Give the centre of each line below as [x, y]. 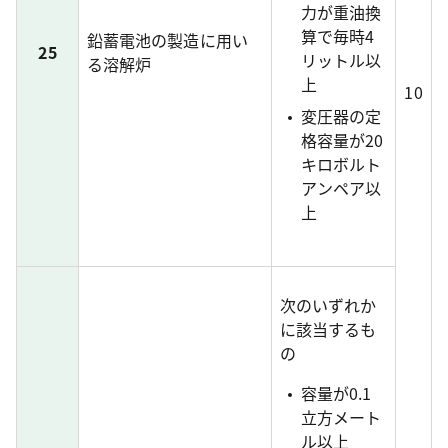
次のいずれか [328, 305]
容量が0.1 [336, 393]
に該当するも [328, 329]
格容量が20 [342, 140]
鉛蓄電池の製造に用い [167, 40]
